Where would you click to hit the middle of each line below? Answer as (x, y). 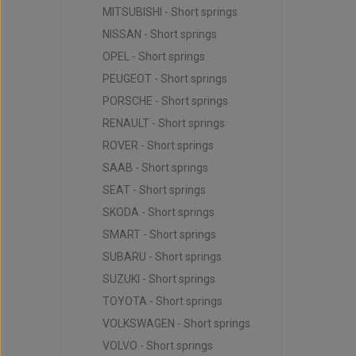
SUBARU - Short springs (162, 257)
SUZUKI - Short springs (159, 279)
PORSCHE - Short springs (165, 101)
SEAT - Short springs (154, 190)
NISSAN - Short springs (159, 34)
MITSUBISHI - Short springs (170, 12)
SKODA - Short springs (158, 212)
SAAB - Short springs (155, 168)
